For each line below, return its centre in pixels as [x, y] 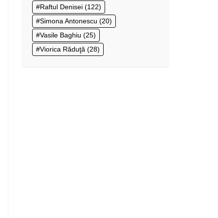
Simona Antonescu [69, 21]
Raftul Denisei [61, 7]
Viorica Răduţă [63, 49]
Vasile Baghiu [61, 35]
